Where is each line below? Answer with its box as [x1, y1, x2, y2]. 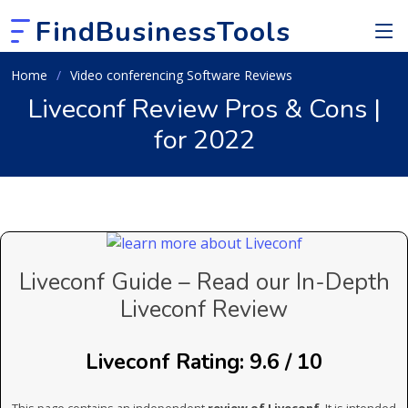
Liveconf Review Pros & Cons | [27, 91, 381, 127]
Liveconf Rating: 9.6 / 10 [86, 347, 322, 376]
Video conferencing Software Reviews [70, 66, 292, 84]
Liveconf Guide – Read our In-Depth [18, 266, 390, 298]
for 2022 [153, 122, 255, 158]
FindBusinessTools [36, 13, 291, 51]
